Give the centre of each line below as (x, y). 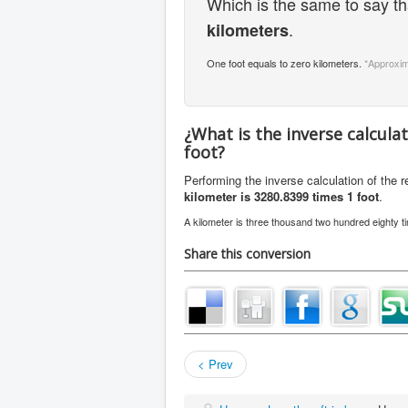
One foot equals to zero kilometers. (286, 63)
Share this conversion (247, 254)
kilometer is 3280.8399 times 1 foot (281, 196)
